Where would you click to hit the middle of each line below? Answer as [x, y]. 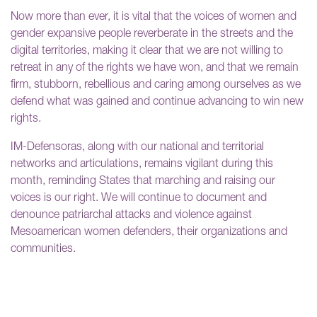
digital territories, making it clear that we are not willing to [147, 51]
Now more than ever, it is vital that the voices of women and [154, 17]
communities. [43, 249]
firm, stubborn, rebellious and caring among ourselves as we [156, 85]
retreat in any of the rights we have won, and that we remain [155, 68]
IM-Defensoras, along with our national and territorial [137, 148]
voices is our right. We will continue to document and [139, 198]
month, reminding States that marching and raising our [143, 181]
